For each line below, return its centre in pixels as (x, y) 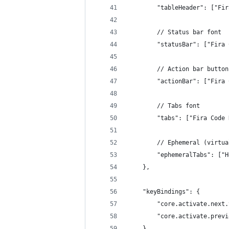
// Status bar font (175, 32)
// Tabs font (164, 106)
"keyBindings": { (164, 192)
